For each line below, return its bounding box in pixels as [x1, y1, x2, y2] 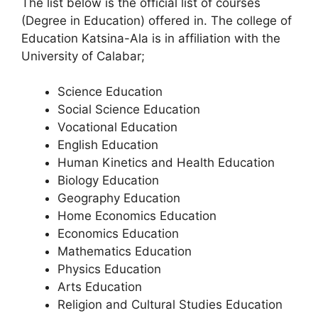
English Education [57, 138, 158, 152]
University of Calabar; [21, 48, 145, 63]
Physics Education [57, 262, 161, 276]
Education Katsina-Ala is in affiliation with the [21, 31, 280, 45]
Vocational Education [57, 120, 177, 134]
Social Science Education [57, 102, 200, 116]
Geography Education [57, 191, 180, 205]
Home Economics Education [57, 209, 216, 223]
